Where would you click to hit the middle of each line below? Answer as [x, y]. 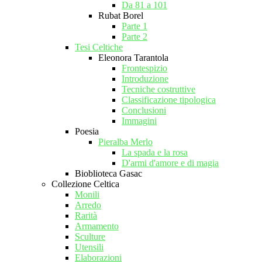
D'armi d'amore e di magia [170, 163]
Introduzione [145, 79]
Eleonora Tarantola [133, 58]
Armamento [97, 226]
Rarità [86, 216]
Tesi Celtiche [99, 47]
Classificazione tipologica [169, 100]
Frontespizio [144, 68]
